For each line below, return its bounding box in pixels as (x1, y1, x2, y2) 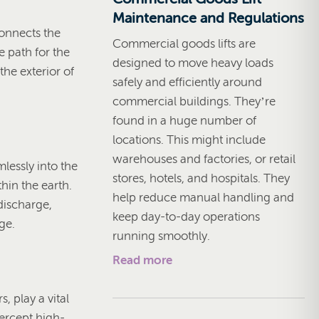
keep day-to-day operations (113, 209, 260, 224)
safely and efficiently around (113, 75, 262, 89)
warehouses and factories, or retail (113, 152, 296, 166)
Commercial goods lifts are (113, 36, 256, 51)
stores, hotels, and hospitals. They (113, 171, 290, 185)
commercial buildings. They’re (113, 94, 276, 108)
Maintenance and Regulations (113, 9, 304, 26)
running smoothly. (113, 229, 210, 243)
